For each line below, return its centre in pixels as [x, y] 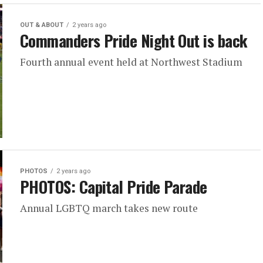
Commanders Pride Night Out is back [134, 41]
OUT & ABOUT [42, 25]
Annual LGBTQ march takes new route [109, 208]
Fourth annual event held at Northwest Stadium [131, 62]
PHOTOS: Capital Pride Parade [114, 187]
